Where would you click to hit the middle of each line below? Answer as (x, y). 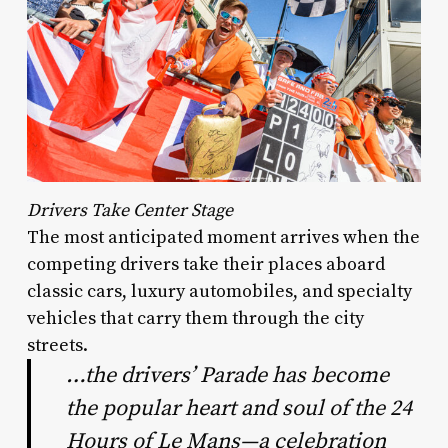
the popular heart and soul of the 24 (239, 408)
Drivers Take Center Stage (129, 210)
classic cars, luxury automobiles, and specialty (219, 291)
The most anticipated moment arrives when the (223, 237)
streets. (57, 345)
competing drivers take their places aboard (205, 264)
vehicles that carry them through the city (195, 318)
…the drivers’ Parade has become (228, 375)
